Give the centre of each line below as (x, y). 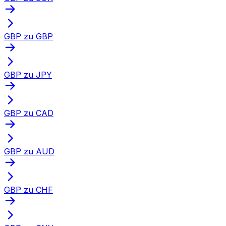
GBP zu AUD (29, 151)
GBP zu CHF (29, 189)
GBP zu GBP (29, 36)
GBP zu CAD (29, 113)
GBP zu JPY (28, 74)
